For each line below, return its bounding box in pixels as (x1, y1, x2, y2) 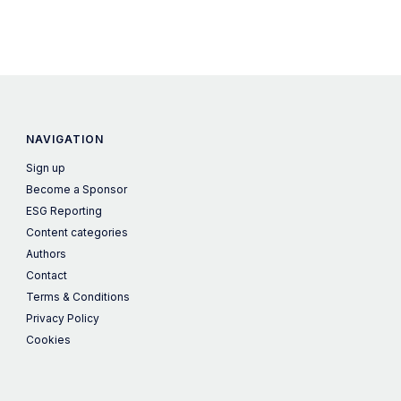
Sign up (26, 161, 66, 175)
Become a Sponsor (26, 183, 128, 196)
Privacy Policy (26, 311, 100, 325)
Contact (26, 269, 68, 282)
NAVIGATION (26, 132, 105, 146)
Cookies (26, 333, 72, 346)
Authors (26, 247, 67, 260)
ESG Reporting (26, 204, 103, 218)
